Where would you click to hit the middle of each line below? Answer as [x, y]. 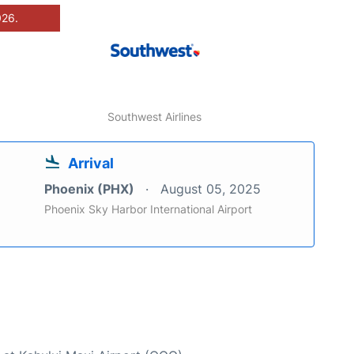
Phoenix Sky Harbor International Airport [148, 209]
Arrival [91, 164]
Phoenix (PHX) [91, 189]
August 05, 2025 [211, 189]
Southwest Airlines [155, 117]
